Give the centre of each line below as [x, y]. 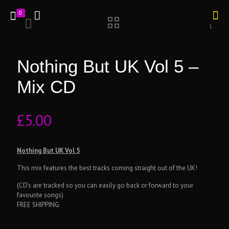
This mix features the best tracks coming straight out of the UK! [107, 168]
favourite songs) [40, 195]
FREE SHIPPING [38, 205]
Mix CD [46, 87]
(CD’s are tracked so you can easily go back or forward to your [105, 185]
